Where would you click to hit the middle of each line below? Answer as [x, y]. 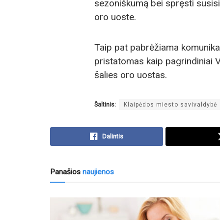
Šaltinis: [105, 105]
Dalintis [113, 137]
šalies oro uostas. [131, 75]
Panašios [65, 172]
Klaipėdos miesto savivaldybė [170, 105]
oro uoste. [115, 17]
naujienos [97, 172]
